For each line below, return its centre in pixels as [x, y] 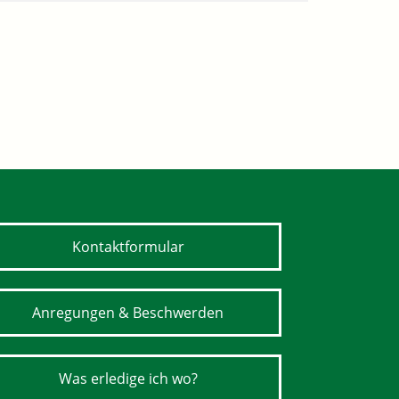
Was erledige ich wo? [128, 379]
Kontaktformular [128, 247]
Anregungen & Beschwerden [128, 313]
